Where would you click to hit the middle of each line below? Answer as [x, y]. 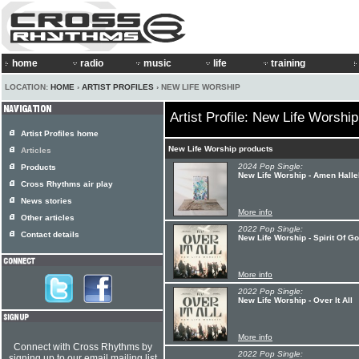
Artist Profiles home [60, 133]
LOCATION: [28, 87]
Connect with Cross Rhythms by [83, 347]
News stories [46, 201]
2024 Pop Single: [270, 166]
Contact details [50, 234]
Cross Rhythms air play [67, 184]
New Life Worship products [221, 149]
